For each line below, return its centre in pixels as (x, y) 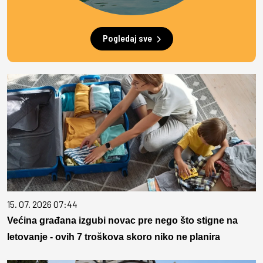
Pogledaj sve (127, 38)
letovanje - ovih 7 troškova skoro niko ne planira (114, 237)
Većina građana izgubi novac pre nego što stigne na (122, 221)
